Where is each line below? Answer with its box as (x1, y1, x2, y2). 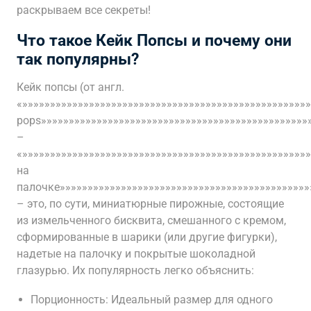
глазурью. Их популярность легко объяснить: (17, 264, 254, 277)
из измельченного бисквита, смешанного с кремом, (17, 214, 286, 227)
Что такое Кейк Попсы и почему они (17, 31, 292, 50)
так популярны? (17, 50, 139, 69)
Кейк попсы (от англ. (17, 81, 124, 94)
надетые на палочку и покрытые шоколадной (17, 247, 255, 260)
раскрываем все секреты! (17, 3, 151, 17)
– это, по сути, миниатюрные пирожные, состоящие (17, 197, 284, 210)
